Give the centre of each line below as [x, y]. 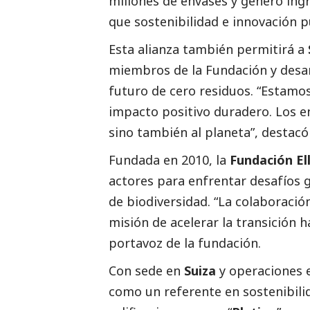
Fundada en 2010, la [169, 159]
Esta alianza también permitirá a [208, 49]
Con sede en [146, 270]
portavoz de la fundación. [185, 243]
